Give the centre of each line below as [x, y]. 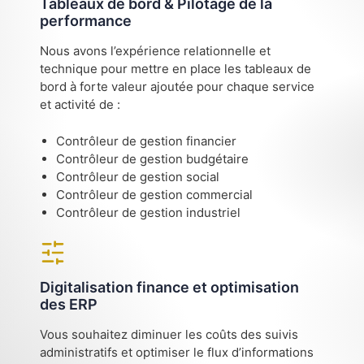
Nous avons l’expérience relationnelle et [156, 51]
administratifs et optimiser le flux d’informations [177, 353]
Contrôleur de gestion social [138, 176]
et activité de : [80, 105]
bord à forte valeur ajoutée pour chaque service [178, 87]
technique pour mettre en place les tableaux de [176, 69]
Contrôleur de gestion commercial [155, 194]
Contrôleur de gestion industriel [149, 212]
